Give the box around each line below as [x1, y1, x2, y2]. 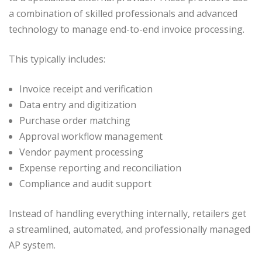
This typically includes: [9, 52, 105, 65]
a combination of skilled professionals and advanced [9, 6, 237, 20]
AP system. [9, 238, 56, 251]
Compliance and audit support [19, 177, 151, 190]
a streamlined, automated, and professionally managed [9, 222, 250, 236]
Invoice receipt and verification [19, 82, 153, 95]
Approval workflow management [19, 129, 163, 143]
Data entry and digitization [19, 98, 136, 111]
